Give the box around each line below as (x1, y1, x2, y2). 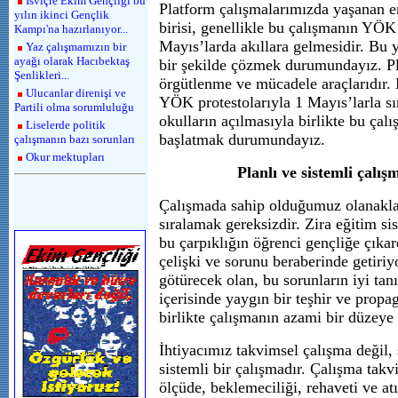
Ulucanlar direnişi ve (26, 86, 126, 99)
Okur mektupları (26, 150, 105, 163)
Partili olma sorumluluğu (14, 100, 134, 114)
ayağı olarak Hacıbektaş (14, 54, 130, 68)
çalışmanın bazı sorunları (14, 132, 135, 146)
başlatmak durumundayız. (159, 131, 325, 148)
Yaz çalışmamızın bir (26, 40, 126, 53)
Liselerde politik (26, 118, 106, 131)
